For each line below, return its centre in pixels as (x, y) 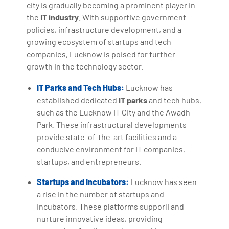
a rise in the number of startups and (101, 194)
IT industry (60, 17)
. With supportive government (133, 17)
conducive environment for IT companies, (111, 149)
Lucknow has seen (163, 181)
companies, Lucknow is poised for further (101, 54)
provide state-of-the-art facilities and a (107, 136)
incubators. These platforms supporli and (111, 206)
